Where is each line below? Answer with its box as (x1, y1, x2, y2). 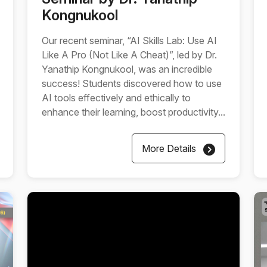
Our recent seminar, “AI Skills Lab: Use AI (42, 35, 217, 46)
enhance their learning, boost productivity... (42, 106, 225, 118)
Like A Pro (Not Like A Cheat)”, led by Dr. (42, 49, 217, 61)
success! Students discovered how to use (42, 77, 222, 89)
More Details (142, 142, 198, 154)
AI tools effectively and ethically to (42, 92, 191, 104)
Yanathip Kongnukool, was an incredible (42, 63, 212, 75)
